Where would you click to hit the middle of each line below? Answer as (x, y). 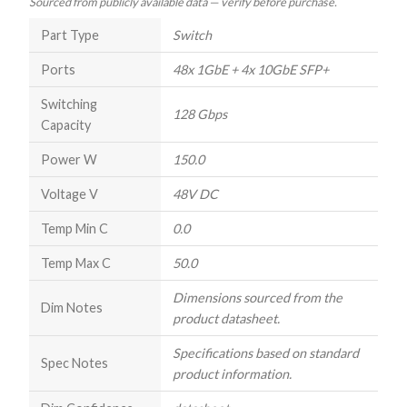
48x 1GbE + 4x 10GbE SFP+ (250, 70)
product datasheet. (226, 319)
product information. (232, 374)
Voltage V (69, 194)
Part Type (69, 35)
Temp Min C (74, 229)
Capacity (65, 125)
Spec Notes (74, 363)
